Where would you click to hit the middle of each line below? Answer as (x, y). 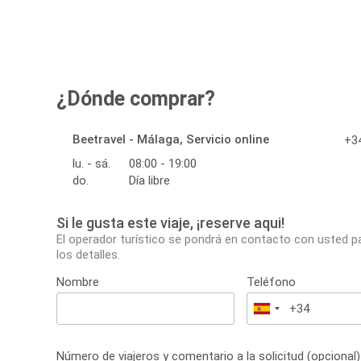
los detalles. (88, 255)
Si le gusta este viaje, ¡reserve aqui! (170, 223)
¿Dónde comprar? (136, 99)
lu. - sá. (91, 164)
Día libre (149, 181)
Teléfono (272, 282)
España (282, 311)
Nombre (78, 282)
